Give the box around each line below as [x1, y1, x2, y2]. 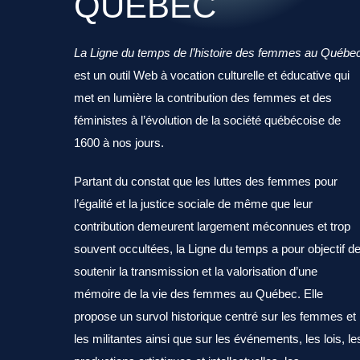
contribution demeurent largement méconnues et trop [74, 219, 350, 233]
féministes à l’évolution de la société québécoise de [74, 113, 341, 127]
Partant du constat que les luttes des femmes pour [74, 174, 337, 188]
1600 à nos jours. [74, 136, 164, 149]
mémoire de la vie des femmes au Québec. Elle [74, 287, 323, 301]
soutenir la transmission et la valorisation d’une [74, 264, 317, 278]
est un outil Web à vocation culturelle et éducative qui [74, 68, 350, 82]
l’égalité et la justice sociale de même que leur [74, 197, 313, 211]
